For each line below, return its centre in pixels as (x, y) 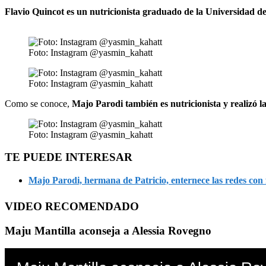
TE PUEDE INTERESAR (69, 157)
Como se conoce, (38, 103)
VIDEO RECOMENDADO (72, 206)
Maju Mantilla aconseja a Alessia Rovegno (108, 230)
